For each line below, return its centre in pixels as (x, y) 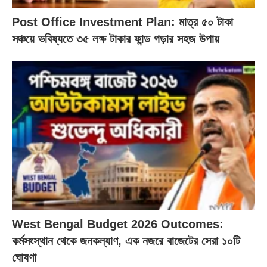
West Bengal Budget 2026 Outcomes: (118, 224)
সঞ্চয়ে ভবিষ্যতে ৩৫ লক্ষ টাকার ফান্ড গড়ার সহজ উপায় (116, 39)
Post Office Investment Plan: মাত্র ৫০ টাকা (122, 22)
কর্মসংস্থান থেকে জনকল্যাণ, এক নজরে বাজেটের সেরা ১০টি (126, 240)
